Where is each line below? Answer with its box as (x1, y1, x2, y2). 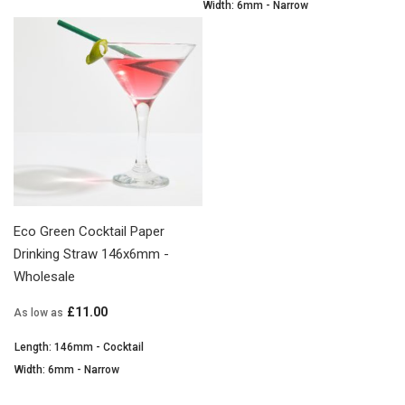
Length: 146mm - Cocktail (14, 340, 144, 353)
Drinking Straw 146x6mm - (14, 245, 169, 262)
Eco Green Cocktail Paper (14, 222, 165, 240)
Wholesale (14, 268, 75, 285)
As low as (14, 306, 63, 319)
